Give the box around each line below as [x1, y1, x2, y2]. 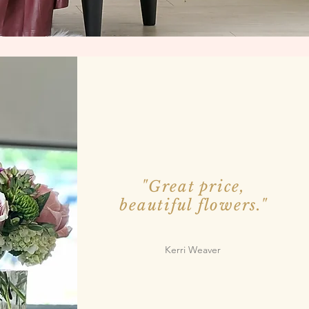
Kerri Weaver [164, 243, 221, 256]
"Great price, [141, 177, 246, 196]
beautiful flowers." [119, 196, 268, 215]
